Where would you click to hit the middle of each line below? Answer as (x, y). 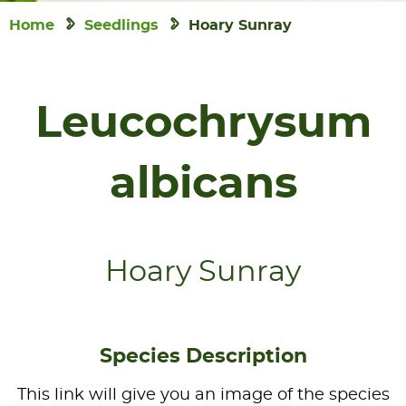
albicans (203, 185)
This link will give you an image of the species (203, 395)
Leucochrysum (203, 124)
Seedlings (121, 25)
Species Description (203, 356)
